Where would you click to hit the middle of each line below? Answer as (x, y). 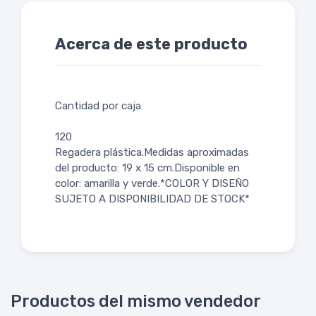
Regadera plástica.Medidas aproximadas (152, 153)
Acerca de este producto (151, 44)
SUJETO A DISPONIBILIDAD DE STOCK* (152, 199)
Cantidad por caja (98, 106)
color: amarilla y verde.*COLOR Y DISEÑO (152, 184)
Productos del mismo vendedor (136, 302)
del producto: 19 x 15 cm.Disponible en (147, 168)
